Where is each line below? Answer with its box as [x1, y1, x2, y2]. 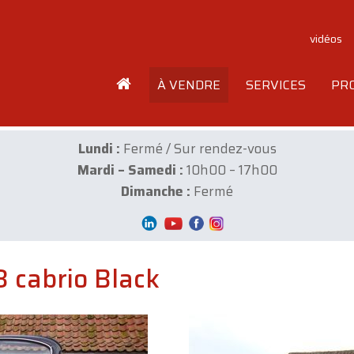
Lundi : [77, 138, 120, 159]
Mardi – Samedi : [77, 160, 183, 180]
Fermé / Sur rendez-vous [119, 138, 277, 159]
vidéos [310, 30, 342, 47]
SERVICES [246, 75, 306, 95]
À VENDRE [157, 75, 220, 95]
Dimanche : [121, 181, 190, 201]
